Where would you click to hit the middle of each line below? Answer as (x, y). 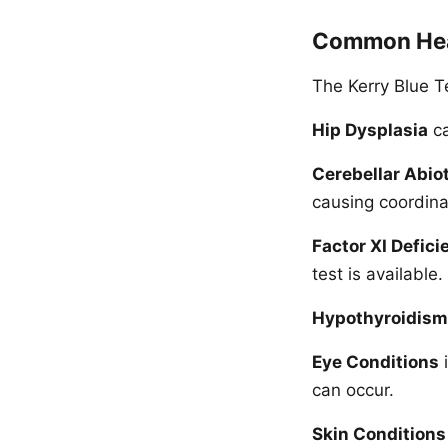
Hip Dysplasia (370, 130)
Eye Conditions (375, 362)
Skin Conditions (379, 434)
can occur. (353, 390)
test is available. (377, 274)
